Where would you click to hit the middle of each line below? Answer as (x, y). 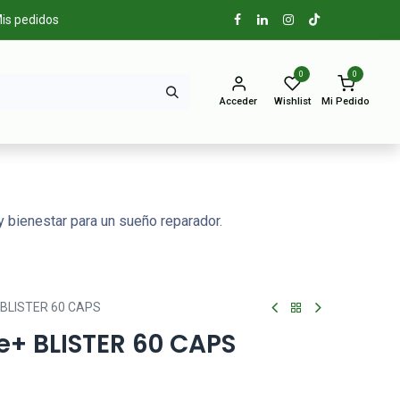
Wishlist (292, 102)
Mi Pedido (346, 102)
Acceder (238, 102)
